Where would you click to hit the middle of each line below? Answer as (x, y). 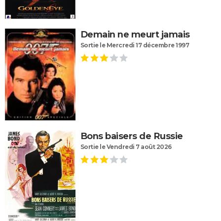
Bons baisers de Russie (131, 136)
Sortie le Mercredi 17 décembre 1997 (135, 45)
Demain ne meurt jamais (135, 35)
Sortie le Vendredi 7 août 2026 (126, 147)
